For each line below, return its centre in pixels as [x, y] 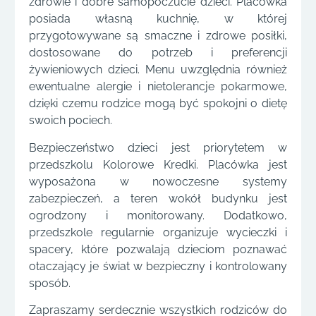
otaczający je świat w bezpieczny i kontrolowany [158, 266]
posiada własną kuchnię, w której [158, 19]
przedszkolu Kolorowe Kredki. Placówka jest [158, 164]
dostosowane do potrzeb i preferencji [158, 53]
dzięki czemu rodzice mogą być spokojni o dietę [158, 104]
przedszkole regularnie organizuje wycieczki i [158, 232]
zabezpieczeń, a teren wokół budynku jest [158, 198]
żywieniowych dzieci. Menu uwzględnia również [158, 70]
